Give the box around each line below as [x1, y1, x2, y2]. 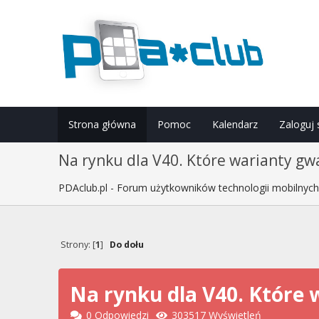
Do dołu [109, 239, 144, 251]
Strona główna [68, 117, 136, 131]
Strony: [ [60, 239, 95, 251]
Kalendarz [211, 117, 258, 131]
